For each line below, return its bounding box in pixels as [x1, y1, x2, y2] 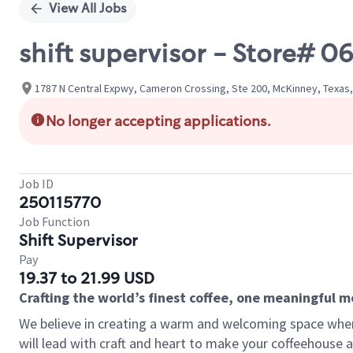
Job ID [19, 176, 54, 191]
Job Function [19, 214, 90, 229]
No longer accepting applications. [46, 112, 271, 131]
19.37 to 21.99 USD [19, 268, 154, 288]
